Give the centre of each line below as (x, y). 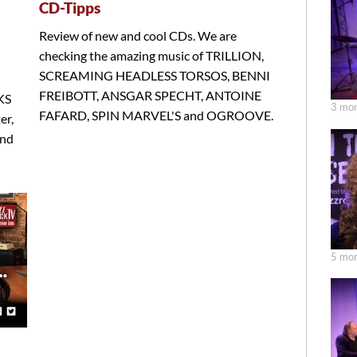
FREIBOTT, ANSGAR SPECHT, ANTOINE (150, 96)
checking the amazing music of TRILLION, (151, 56)
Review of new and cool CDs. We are (138, 36)
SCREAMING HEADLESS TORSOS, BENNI (155, 76)
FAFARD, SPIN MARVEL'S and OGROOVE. (156, 116)
